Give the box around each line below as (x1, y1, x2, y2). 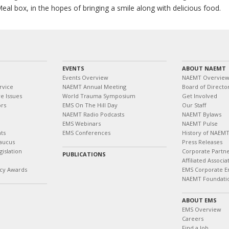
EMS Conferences (62, 129, 110, 136)
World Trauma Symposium (62, 92, 135, 100)
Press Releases (182, 138, 222, 146)
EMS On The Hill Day (62, 101, 118, 109)
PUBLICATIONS (62, 150, 106, 158)
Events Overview (62, 74, 108, 81)
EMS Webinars (62, 120, 101, 127)
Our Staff (182, 101, 206, 109)
